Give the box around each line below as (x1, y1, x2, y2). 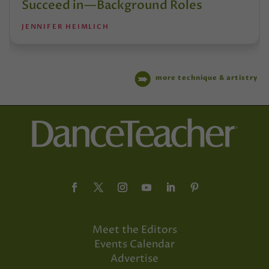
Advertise (110, 252, 159, 266)
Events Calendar (94, 237, 175, 252)
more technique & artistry (155, 73, 258, 83)
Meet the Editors (92, 223, 177, 237)
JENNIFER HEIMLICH (22, 22, 109, 32)
